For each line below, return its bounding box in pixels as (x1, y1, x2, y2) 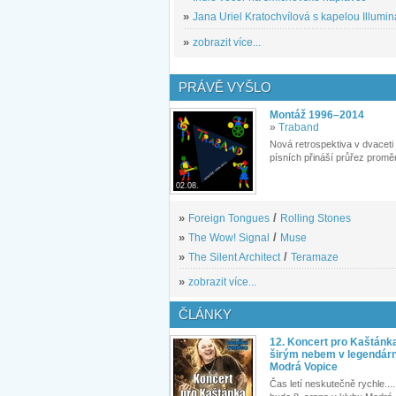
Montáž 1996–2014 (270, 108, 364, 121)
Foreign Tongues (188, 211, 270, 225)
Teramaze (291, 250, 339, 263)
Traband (278, 120, 319, 133)
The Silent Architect (188, 250, 280, 263)
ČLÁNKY (179, 306, 232, 322)
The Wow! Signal (188, 231, 270, 244)
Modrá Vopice (270, 360, 338, 373)
